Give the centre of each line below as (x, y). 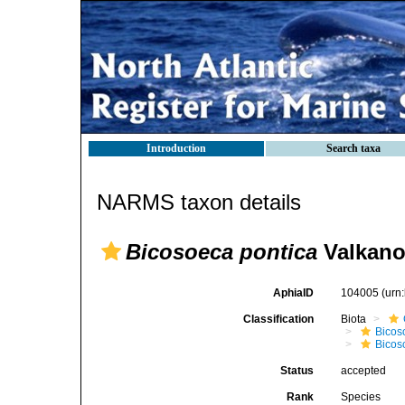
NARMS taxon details (199, 202)
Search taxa (353, 148)
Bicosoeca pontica (221, 252)
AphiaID (294, 293)
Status (297, 371)
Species (361, 397)
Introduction (176, 148)
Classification (279, 319)
